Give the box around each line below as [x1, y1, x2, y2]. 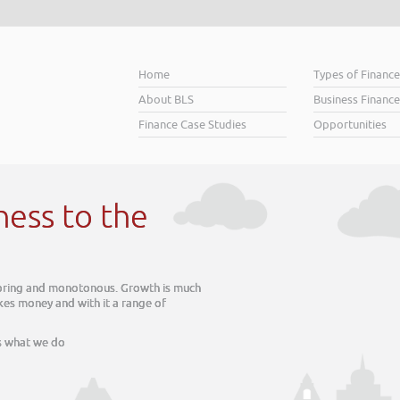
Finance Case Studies [137, 117, 246, 132]
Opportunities [313, 117, 387, 132]
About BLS [137, 92, 194, 107]
